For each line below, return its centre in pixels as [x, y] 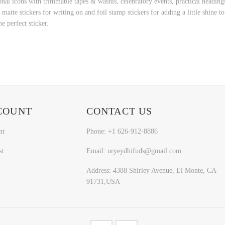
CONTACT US [119, 111]
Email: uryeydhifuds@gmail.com [134, 151]
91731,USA [103, 181]
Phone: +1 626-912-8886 [122, 132]
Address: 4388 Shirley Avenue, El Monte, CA [151, 170]
